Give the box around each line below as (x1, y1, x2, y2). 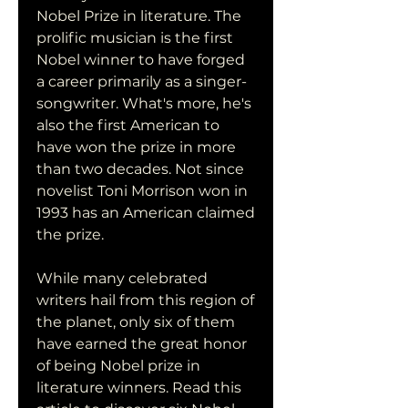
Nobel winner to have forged (36, 51, 245, 68)
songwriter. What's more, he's (36, 95, 251, 112)
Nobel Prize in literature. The (36, 7, 241, 25)
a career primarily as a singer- (36, 73, 247, 90)
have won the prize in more (36, 138, 236, 156)
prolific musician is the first (36, 29, 233, 46)
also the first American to (36, 117, 219, 134)
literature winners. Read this (36, 379, 241, 396)
